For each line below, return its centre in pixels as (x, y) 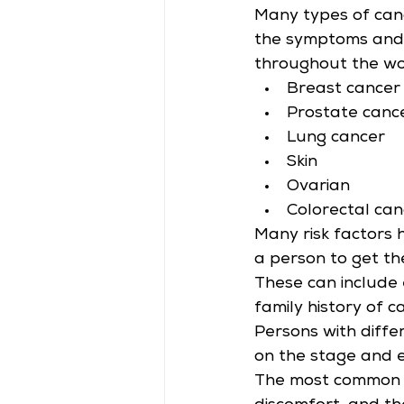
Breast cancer (344, 89)
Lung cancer (336, 138)
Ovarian (318, 186)
